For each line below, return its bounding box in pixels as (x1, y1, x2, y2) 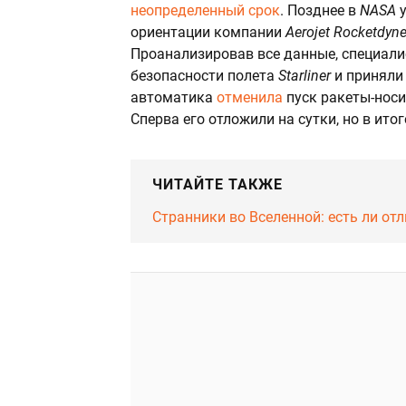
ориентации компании (130, 23, 285, 41)
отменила (217, 88, 283, 106)
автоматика (130, 88, 217, 106)
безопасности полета (130, 66, 278, 84)
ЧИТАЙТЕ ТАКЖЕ (152, 175, 283, 193)
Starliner (278, 66, 334, 84)
